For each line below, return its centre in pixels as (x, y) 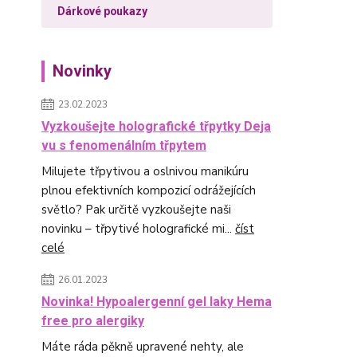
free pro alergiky (93, 321)
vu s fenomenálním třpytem (124, 145)
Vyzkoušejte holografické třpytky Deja (156, 126)
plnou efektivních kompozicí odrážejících (149, 190)
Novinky (82, 71)
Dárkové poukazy (102, 11)
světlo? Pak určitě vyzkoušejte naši (136, 210)
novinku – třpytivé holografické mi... (138, 229)
